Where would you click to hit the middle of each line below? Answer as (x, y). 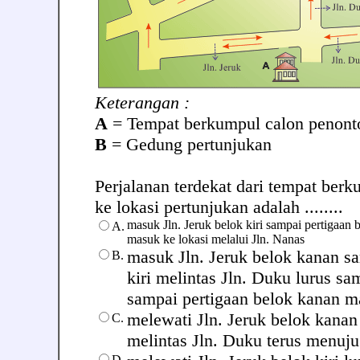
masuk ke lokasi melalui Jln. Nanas (216, 239)
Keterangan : (142, 102)
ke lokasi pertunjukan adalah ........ (219, 207)
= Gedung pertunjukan (189, 144)
